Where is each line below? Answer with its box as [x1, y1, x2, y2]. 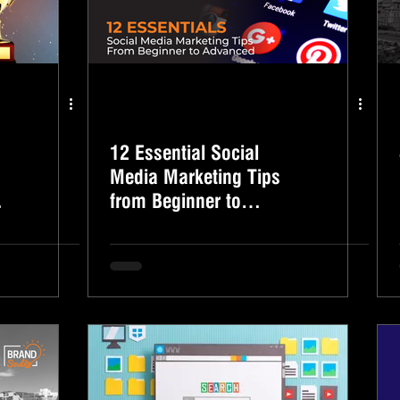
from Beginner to [110, 189, 241, 212]
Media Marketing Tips [110, 165, 280, 188]
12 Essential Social [110, 141, 259, 164]
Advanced [110, 213, 187, 237]
